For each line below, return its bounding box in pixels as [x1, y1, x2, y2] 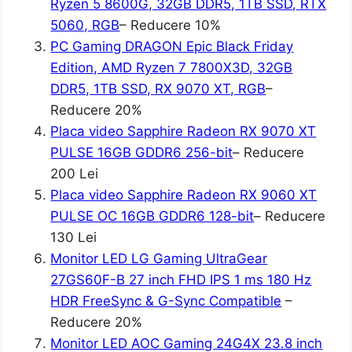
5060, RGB [50, 17, 120, 34]
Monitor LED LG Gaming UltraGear [50, 251, 268, 267]
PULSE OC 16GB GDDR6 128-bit [50, 208, 255, 225]
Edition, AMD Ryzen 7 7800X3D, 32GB [50, 60, 293, 76]
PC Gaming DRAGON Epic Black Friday [50, 38, 294, 55]
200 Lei [50, 166, 99, 182]
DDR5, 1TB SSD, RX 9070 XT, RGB [50, 81, 266, 97]
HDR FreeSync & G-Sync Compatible [50, 293, 282, 310]
